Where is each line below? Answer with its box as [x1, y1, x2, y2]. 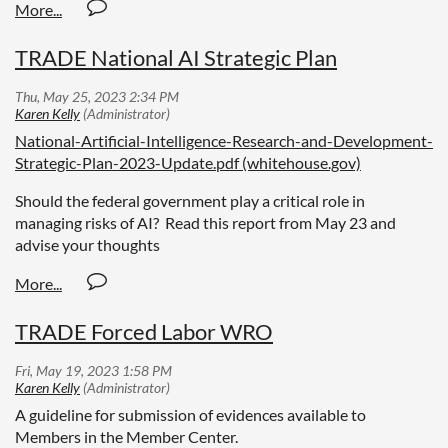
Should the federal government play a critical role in [15, 191, 365, 211]
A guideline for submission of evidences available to [15, 405, 366, 425]
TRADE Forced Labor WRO [15, 318, 273, 346]
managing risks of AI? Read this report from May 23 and [15, 213, 396, 233]
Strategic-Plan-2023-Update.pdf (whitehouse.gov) [15, 153, 361, 173]
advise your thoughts [15, 235, 163, 255]
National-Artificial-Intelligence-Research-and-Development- [15, 131, 433, 151]
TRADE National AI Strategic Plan [15, 43, 337, 71]
